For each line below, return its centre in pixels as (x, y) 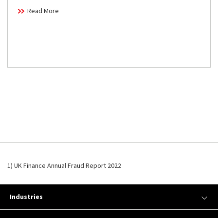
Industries (26, 197)
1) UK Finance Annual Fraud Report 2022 (64, 166)
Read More (43, 11)
